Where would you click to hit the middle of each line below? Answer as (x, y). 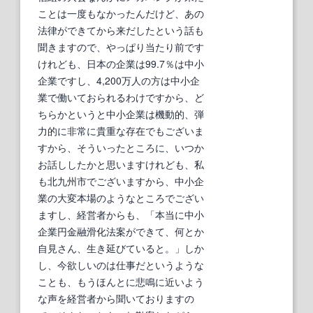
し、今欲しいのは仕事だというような (121, 264)
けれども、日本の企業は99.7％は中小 (121, 63)
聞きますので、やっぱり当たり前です (121, 46)
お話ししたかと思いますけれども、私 (121, 164)
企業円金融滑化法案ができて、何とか (121, 231)
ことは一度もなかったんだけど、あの (121, 13)
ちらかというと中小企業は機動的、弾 (121, 114)
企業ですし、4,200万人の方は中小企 (119, 80)
